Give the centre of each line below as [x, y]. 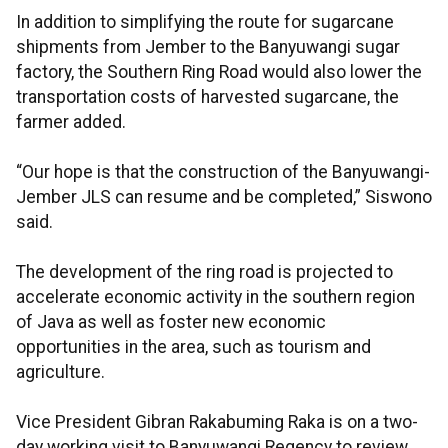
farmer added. [71, 122]
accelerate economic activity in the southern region [215, 297]
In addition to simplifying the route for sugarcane [205, 22]
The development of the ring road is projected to [204, 272]
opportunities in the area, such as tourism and [193, 347]
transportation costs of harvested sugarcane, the [207, 97]
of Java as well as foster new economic [171, 322]
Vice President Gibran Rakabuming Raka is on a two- [217, 422]
